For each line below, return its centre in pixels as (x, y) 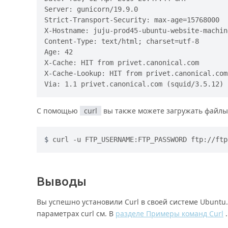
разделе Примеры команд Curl (169, 214)
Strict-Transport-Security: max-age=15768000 (132, 20)
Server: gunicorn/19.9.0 (91, 9)
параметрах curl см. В (76, 214)
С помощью (58, 110)
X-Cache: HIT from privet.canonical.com (122, 62)
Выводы (62, 182)
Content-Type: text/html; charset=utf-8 (122, 41)
